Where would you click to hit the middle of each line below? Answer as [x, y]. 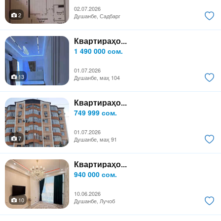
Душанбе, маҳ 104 [97, 78]
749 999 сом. [95, 113]
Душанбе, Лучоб [94, 201]
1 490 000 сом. [98, 51]
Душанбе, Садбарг [97, 16]
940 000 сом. [95, 174]
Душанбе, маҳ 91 [95, 139]
